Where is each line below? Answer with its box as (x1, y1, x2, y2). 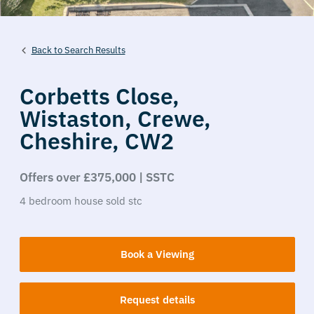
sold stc (105, 194, 142, 207)
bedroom (28, 194, 71, 207)
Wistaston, (19, 104, 137, 133)
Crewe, (137, 104, 211, 133)
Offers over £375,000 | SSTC (19, 170, 175, 185)
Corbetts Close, (19, 81, 179, 111)
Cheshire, (19, 126, 125, 156)
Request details (119, 293, 195, 306)
